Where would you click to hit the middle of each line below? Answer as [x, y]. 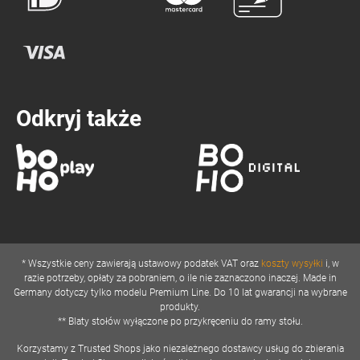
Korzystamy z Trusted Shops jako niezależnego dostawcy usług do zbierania [180, 349]
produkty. [180, 307]
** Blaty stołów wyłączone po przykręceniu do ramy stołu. [180, 322]
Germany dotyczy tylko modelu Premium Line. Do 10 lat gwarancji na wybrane [180, 293]
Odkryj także [79, 119]
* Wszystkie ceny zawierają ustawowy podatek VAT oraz [141, 264]
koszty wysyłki [292, 264]
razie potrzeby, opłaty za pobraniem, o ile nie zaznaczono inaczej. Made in [180, 278]
